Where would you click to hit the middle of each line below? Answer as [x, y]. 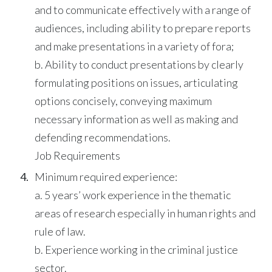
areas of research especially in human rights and [145, 213]
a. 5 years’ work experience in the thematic [133, 195]
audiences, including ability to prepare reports [143, 28]
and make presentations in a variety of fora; [134, 46]
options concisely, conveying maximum [124, 100]
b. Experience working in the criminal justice [137, 249]
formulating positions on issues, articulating [137, 82]
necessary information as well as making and [137, 119]
